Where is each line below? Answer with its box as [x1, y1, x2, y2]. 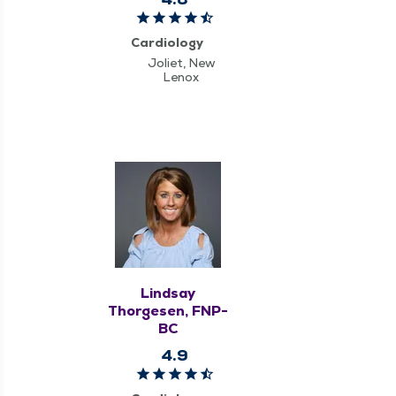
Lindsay [141, 283, 196, 302]
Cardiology [130, 34, 203, 50]
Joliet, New [147, 54, 216, 71]
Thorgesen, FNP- [108, 301, 229, 320]
